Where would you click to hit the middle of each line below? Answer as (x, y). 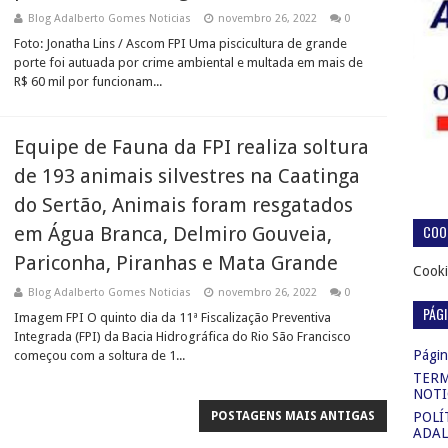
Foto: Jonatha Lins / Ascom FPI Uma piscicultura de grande (180, 43)
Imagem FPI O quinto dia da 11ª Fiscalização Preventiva (172, 317)
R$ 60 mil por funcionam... (88, 81)
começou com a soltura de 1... (99, 355)
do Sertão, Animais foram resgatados (183, 205)
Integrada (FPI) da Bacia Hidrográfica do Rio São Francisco (182, 336)
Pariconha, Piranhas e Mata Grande (176, 263)
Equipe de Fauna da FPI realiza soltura (191, 147)
